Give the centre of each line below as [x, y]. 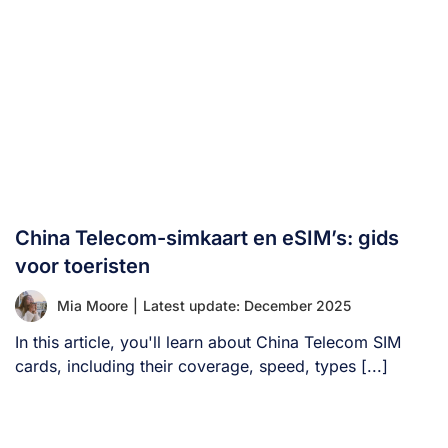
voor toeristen [82, 265]
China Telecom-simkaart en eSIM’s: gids [207, 237]
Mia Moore [92, 305]
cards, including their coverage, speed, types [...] [201, 365]
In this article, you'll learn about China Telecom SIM [208, 341]
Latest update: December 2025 [247, 305]
